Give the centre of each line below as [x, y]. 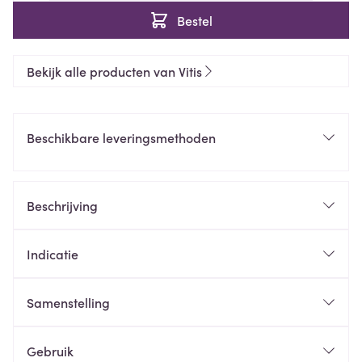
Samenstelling [68, 302]
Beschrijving [62, 205]
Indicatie [53, 254]
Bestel [195, 20]
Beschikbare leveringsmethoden [121, 137]
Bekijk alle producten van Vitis [114, 71]
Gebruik [50, 351]
